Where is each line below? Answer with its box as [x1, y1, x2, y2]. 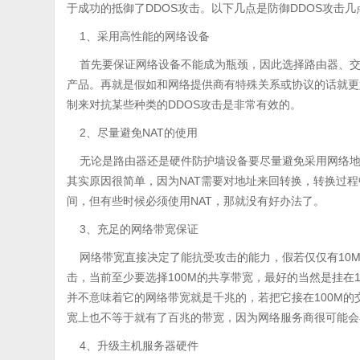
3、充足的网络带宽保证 [67, 223, 199, 235]
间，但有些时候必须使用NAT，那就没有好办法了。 [67, 194, 325, 207]
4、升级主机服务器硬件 [67, 339, 199, 352]
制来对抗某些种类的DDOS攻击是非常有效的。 [67, 98, 302, 111]
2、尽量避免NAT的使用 [67, 126, 198, 139]
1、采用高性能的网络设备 [67, 30, 211, 43]
